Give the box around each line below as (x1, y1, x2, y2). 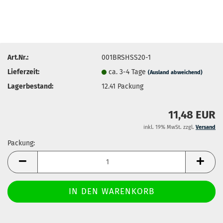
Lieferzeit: (7, 67, 39, 76)
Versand (196, 124, 216, 130)
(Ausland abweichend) (148, 69, 203, 76)
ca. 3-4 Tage (109, 67, 148, 76)
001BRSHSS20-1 (102, 53, 151, 62)
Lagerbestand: (7, 82, 53, 91)
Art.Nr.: (7, 53, 28, 62)
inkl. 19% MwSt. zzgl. (143, 124, 196, 130)
